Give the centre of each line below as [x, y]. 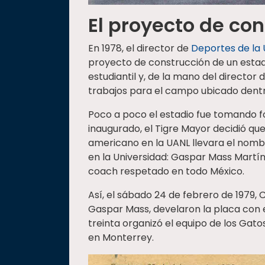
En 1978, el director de [140, 48]
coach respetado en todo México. [166, 171]
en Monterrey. [121, 237]
